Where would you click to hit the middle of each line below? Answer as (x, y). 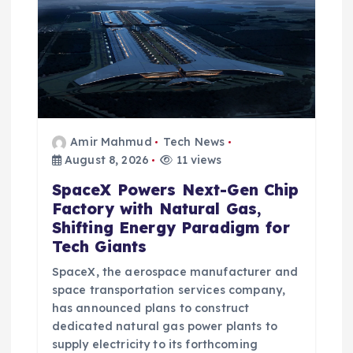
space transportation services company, (169, 290)
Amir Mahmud (111, 142)
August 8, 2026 (105, 160)
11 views (197, 160)
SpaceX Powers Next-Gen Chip (175, 190)
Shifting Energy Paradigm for (171, 228)
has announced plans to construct (150, 308)
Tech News (194, 142)
